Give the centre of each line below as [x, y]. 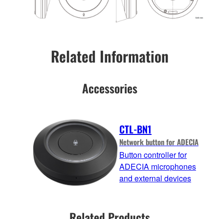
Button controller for [153, 154]
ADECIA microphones [158, 166]
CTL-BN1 [135, 129]
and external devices [155, 178]
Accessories [109, 88]
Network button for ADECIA [159, 142]
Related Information [109, 56]
